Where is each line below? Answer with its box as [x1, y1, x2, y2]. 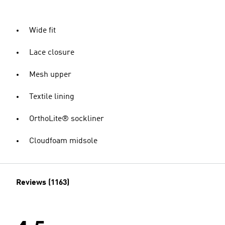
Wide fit [29, 27, 56, 35]
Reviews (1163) [16, 179, 69, 187]
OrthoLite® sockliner [29, 115, 104, 123]
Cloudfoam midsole [29, 137, 97, 145]
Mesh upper [29, 71, 71, 79]
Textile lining [29, 93, 74, 101]
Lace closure [29, 49, 74, 57]
